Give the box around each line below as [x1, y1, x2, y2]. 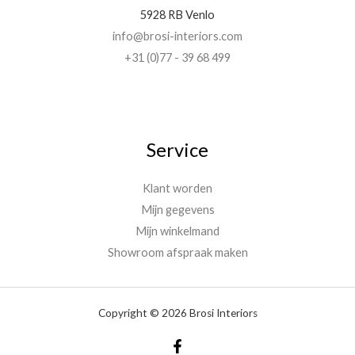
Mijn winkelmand [136, 223, 219, 238]
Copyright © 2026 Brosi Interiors [97, 306, 258, 319]
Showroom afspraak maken [107, 245, 248, 259]
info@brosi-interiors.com [113, 29, 242, 43]
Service [147, 139, 208, 162]
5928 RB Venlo [140, 7, 215, 21]
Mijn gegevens [140, 202, 215, 216]
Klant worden [143, 181, 212, 195]
